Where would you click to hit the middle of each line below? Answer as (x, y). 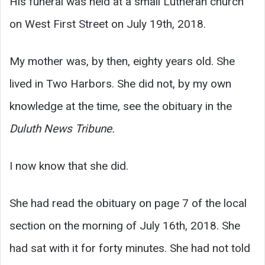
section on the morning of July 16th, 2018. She (125, 225)
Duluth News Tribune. (62, 128)
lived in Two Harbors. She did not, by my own (120, 83)
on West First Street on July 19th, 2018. (108, 24)
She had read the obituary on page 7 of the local (128, 203)
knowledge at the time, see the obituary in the (121, 106)
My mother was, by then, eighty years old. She (122, 61)
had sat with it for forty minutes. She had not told (130, 248)
